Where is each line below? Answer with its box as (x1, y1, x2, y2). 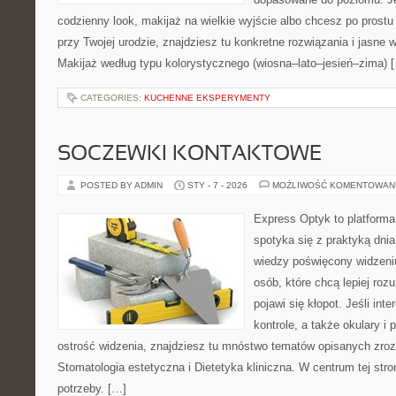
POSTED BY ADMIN (80, 180, 165, 190)
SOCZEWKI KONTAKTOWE (57, 145, 322, 164)
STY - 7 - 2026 (187, 180, 247, 190)
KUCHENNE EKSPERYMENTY (144, 93, 270, 103)
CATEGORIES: (80, 93, 144, 103)
